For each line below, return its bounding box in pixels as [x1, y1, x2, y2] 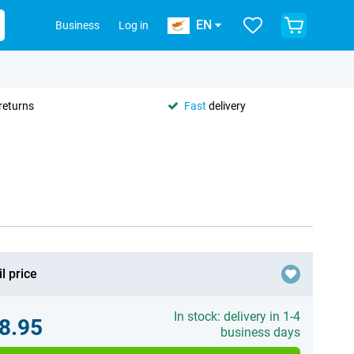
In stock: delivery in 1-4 [173, 309, 300, 324]
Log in [119, 19, 149, 32]
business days [220, 325, 300, 340]
